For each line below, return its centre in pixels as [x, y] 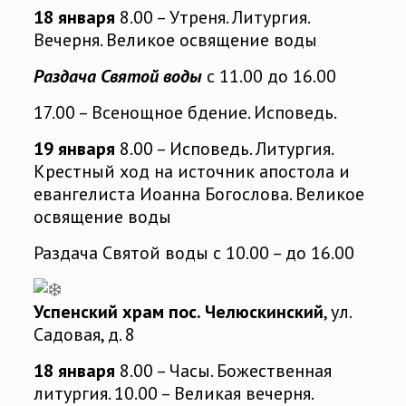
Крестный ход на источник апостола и [191, 172]
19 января [74, 149]
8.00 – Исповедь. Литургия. [223, 149]
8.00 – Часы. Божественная [223, 371]
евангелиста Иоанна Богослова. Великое [198, 194]
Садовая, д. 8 [84, 335]
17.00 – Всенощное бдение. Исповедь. [185, 113]
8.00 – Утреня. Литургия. [212, 18]
